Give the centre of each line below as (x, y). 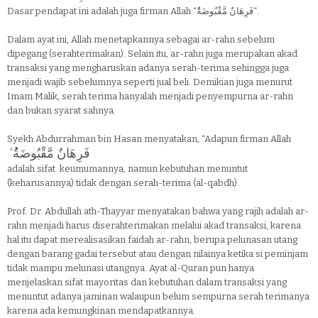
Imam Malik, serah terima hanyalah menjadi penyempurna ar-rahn (150, 96)
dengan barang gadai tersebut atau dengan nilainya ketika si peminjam (158, 254)
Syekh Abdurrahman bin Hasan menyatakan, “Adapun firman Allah (149, 139)
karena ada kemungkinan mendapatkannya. (101, 311)
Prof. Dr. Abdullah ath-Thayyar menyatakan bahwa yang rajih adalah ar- (158, 211)
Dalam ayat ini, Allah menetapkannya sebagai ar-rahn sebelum (141, 39)
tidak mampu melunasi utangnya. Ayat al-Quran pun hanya (131, 268)
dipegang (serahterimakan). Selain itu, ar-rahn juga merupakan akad (152, 54)
